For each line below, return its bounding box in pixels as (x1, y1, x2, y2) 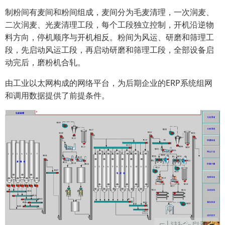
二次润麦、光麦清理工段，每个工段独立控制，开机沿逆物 (5, 19, 214, 30)
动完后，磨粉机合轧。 (5, 56, 85, 68)
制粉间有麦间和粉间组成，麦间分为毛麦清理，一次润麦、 (5, 6, 214, 18)
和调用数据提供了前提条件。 (5, 89, 109, 101)
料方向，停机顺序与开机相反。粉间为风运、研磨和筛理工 (5, 31, 214, 43)
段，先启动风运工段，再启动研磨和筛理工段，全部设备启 (5, 44, 214, 55)
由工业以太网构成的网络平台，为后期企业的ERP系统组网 (5, 77, 212, 88)
